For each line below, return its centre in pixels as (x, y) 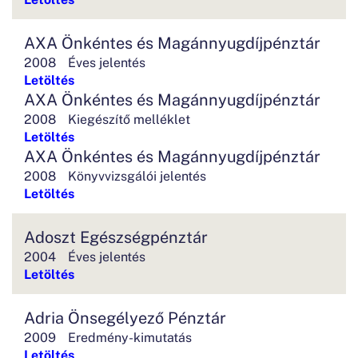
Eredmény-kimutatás (130, 336)
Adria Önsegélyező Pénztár (125, 317)
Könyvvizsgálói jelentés (137, 175)
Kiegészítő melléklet (129, 118)
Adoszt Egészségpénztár (116, 236)
